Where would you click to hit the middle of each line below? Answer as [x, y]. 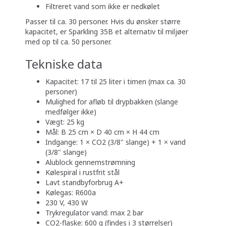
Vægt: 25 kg [65, 122]
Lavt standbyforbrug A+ [84, 183]
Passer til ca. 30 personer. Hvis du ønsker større [103, 22]
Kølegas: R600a [71, 193]
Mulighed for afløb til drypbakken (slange [112, 102]
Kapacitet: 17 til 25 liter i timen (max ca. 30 [116, 82]
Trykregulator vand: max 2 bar [94, 213]
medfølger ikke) [71, 112]
